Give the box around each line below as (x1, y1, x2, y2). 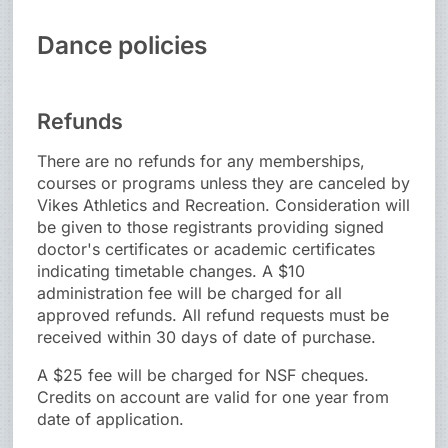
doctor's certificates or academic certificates (37, 239, 376, 260)
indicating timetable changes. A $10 (37, 261, 306, 282)
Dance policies (37, 30, 208, 61)
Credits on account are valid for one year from (37, 387, 390, 408)
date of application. (37, 409, 185, 430)
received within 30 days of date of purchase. (37, 327, 377, 348)
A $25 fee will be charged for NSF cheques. (37, 365, 370, 386)
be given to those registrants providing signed (37, 217, 385, 238)
